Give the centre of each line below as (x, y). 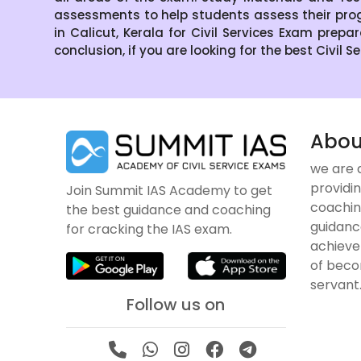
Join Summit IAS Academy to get (170, 190)
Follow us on (176, 305)
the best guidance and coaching (169, 210)
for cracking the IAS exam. (149, 229)
